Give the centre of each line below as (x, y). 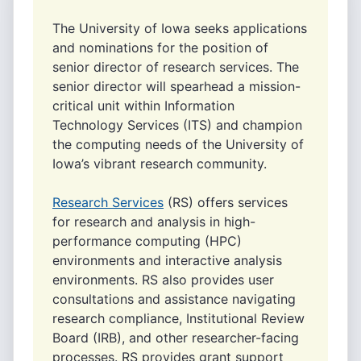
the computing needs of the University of (178, 144)
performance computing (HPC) (147, 241)
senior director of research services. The (176, 67)
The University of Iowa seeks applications (180, 28)
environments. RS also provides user (163, 280)
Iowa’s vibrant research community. (160, 164)
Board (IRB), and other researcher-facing (176, 338)
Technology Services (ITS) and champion (177, 125)
